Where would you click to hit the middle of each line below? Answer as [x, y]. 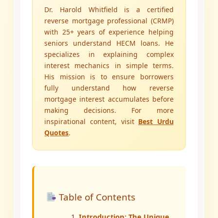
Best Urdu [156, 122]
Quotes [57, 133]
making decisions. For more [109, 110]
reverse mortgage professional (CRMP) [109, 21]
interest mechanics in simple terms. [109, 66]
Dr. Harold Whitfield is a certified [109, 10]
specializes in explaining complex [109, 54]
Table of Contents [96, 197]
